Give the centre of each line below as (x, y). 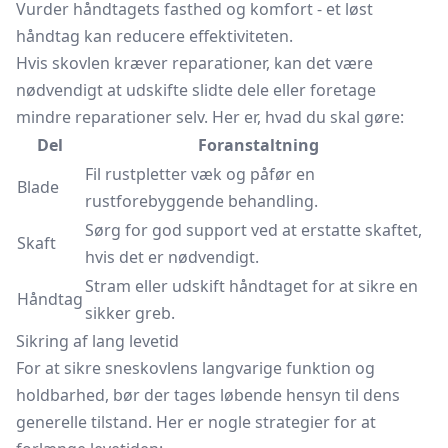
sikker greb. (130, 313)
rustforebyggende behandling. (201, 201)
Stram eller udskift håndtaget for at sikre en (251, 286)
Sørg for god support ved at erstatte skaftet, (253, 230)
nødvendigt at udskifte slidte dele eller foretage (196, 90)
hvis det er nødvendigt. (172, 257)
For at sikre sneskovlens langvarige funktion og (195, 368)
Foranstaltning (258, 145)
